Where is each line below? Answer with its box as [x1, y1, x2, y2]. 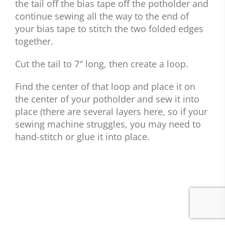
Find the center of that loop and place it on [15, 80, 195, 93]
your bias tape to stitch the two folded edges [15, 23, 203, 35]
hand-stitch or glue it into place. [15, 131, 150, 143]
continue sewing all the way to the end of [15, 10, 189, 23]
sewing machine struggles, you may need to [15, 118, 201, 131]
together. [15, 35, 53, 48]
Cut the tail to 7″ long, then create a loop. [15, 58, 188, 70]
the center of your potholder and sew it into [15, 93, 199, 105]
